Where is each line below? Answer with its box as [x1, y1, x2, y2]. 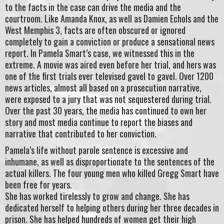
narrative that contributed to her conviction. [5, 126, 156, 140]
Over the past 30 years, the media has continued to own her [5, 103, 206, 117]
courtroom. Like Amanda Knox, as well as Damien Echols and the [5, 11, 218, 25]
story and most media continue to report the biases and [5, 115, 192, 128]
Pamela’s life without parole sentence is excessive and [5, 143, 188, 157]
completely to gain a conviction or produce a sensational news [5, 34, 214, 48]
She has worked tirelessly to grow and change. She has [5, 189, 189, 203]
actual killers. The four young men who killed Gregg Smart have [5, 166, 219, 180]
